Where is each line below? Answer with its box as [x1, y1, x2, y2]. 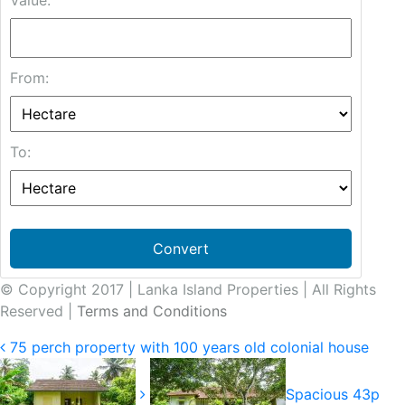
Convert [153, 240, 209, 259]
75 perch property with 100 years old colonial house [10, 338, 369, 357]
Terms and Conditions [77, 302, 227, 321]
